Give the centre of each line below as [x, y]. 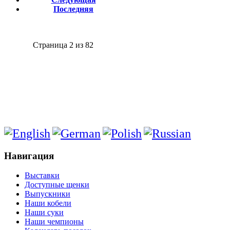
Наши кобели [48, 203]
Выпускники [47, 194]
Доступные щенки [57, 185]
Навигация [29, 156]
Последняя [73, 9]
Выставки [42, 176]
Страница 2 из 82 [63, 45]
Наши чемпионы [54, 222]
